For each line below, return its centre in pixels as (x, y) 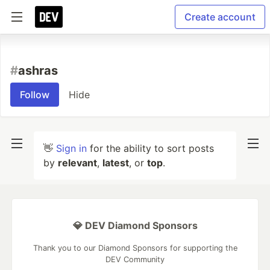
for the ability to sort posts (150, 148)
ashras (38, 71)
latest (116, 163)
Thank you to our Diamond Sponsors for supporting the (135, 248)
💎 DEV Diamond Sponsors (135, 225)
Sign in (71, 148)
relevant (77, 163)
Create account (220, 17)
